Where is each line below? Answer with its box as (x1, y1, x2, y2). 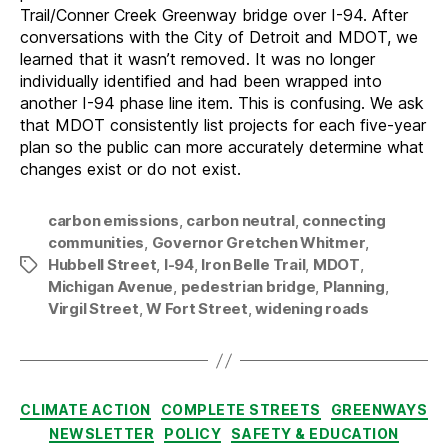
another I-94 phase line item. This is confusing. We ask (20, 93, 424, 114)
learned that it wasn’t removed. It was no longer (20, 49, 375, 70)
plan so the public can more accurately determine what (20, 137, 424, 158)
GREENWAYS (330, 401, 428, 419)
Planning (322, 277, 385, 297)
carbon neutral (186, 211, 295, 231)
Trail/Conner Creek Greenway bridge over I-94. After (20, 5, 408, 26)
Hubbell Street (48, 255, 157, 275)
